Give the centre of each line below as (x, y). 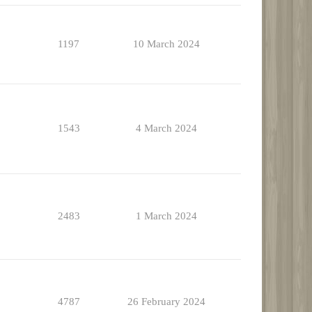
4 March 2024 (166, 128)
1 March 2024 (166, 216)
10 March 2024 (166, 44)
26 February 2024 (166, 302)
